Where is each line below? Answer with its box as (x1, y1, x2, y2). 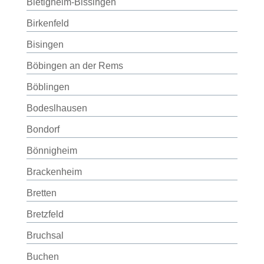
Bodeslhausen (26, 103, 87, 113)
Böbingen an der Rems (26, 61, 123, 71)
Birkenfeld (26, 18, 69, 28)
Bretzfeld (26, 209, 64, 219)
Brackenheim (26, 167, 82, 177)
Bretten (26, 188, 57, 198)
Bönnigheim (26, 146, 77, 156)
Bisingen (26, 39, 64, 49)
